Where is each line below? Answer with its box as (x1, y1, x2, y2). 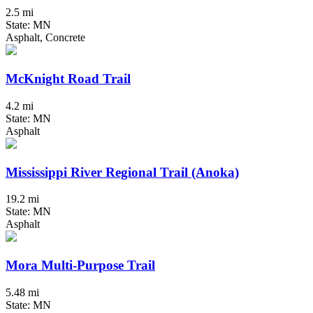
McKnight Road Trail (6, 71, 131, 87)
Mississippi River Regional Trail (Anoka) (6, 164, 239, 180)
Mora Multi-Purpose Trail (6, 258, 155, 273)
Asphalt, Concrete (6, 31, 85, 44)
